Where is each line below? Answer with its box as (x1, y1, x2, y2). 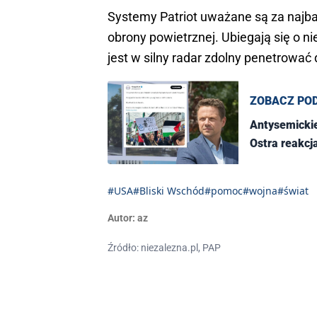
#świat (277, 184, 309, 198)
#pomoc (204, 184, 243, 198)
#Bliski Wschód (133, 184, 204, 198)
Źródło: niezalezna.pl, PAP (108, 242, 221, 254)
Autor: (108, 212, 135, 224)
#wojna (243, 184, 277, 198)
